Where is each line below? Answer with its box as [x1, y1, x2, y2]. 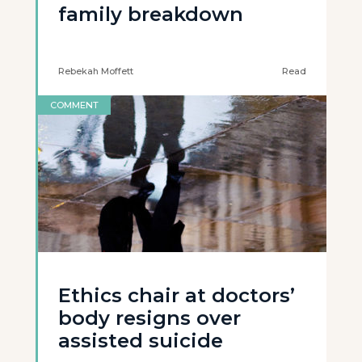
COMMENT [50, 99, 99, 111]
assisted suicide [58, 329, 223, 352]
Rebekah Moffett [58, 65, 133, 77]
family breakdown [58, 2, 243, 26]
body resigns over [58, 306, 241, 330]
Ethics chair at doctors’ [58, 284, 295, 307]
